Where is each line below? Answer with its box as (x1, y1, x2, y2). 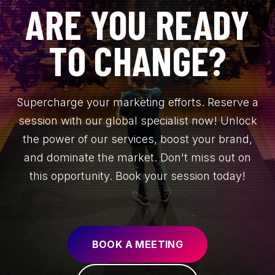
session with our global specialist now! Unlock (18, 114, 257, 127)
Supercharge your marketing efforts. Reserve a (17, 95, 258, 109)
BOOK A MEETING (91, 238, 184, 250)
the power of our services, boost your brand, (23, 132, 252, 145)
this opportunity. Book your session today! (29, 169, 246, 182)
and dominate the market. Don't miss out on (24, 150, 251, 164)
